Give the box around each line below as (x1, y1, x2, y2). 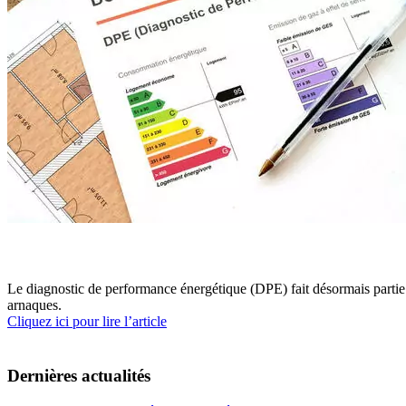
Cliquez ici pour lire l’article (7, 314, 167, 329)
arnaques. (7, 297, 62, 313)
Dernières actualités (7, 366, 150, 385)
